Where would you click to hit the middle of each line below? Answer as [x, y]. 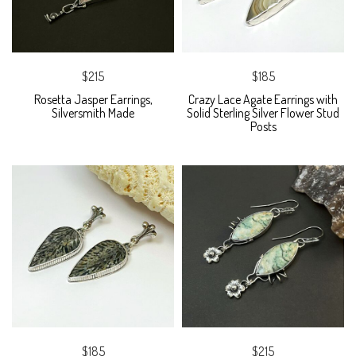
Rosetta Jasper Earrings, [93, 100]
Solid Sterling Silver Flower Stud [263, 113]
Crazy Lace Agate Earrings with [263, 100]
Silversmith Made [93, 113]
